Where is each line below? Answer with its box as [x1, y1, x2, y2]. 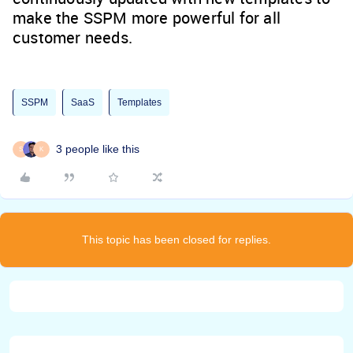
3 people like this [56, 143, 139, 156]
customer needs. [13, 27, 132, 49]
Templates [117, 97, 162, 109]
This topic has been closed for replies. [82, 233, 271, 247]
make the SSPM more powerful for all [13, 7, 281, 29]
